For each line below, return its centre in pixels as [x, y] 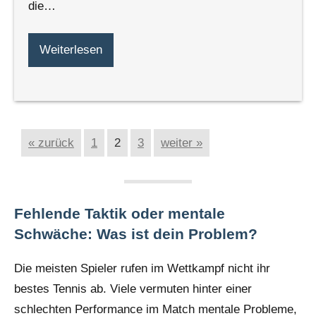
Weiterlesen [71, 50]
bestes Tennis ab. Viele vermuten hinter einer [133, 288]
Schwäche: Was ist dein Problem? [136, 233]
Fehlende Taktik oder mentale [120, 213]
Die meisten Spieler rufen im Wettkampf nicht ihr [142, 268]
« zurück [51, 142]
